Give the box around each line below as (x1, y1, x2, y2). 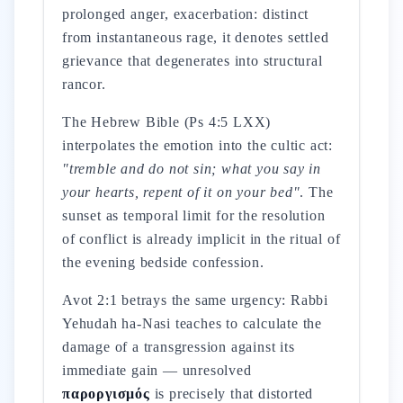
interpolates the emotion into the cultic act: (62, 138, 333, 153)
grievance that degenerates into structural (62, 53, 323, 68)
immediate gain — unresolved (62, 363, 252, 378)
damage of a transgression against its (62, 339, 295, 354)
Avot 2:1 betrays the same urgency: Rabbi (62, 292, 329, 308)
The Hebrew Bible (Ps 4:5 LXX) (62, 114, 272, 130)
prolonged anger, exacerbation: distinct (62, 6, 309, 22)
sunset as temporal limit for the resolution (62, 208, 326, 223)
